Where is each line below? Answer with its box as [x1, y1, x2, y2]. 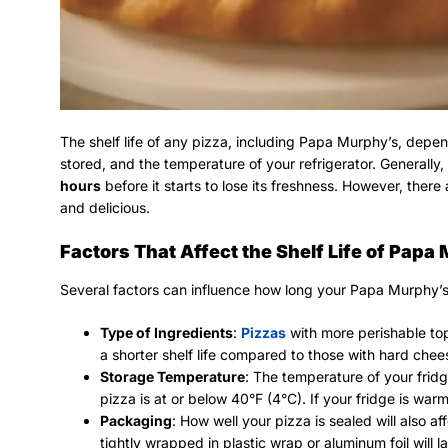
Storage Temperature [100, 368, 245, 386]
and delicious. [60, 199, 150, 217]
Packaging [100, 412, 172, 430]
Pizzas [241, 324, 286, 342]
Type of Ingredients [100, 324, 233, 342]
